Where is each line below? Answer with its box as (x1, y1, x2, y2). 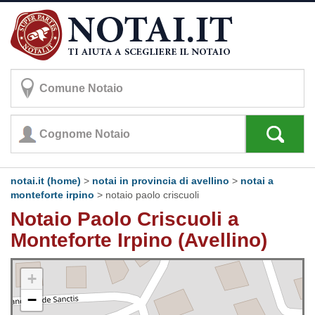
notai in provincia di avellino (92, 175, 229, 186)
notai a (240, 175, 274, 186)
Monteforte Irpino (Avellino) (11, 229, 267, 251)
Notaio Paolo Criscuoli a (11, 208, 239, 230)
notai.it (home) (11, 175, 81, 186)
